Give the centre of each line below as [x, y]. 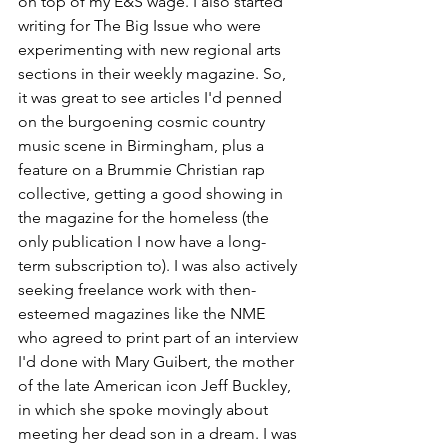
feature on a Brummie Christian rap [143, 170]
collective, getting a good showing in [152, 194]
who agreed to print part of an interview [160, 338]
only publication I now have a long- [142, 242]
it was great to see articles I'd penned [152, 98]
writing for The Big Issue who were [141, 26]
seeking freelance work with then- [137, 290]
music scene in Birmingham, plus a [143, 146]
